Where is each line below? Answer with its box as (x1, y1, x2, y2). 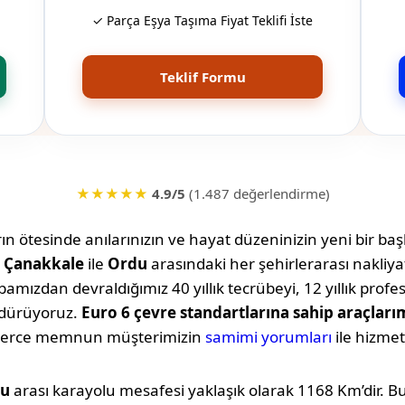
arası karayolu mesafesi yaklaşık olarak (10, 380, 297, 401)
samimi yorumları (205, 326, 332, 348)
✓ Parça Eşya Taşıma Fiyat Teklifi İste (92, 12, 313, 30)
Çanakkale (4, 253, 84, 275)
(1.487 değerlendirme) (184, 184, 330, 203)
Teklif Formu (159, 68, 246, 87)
